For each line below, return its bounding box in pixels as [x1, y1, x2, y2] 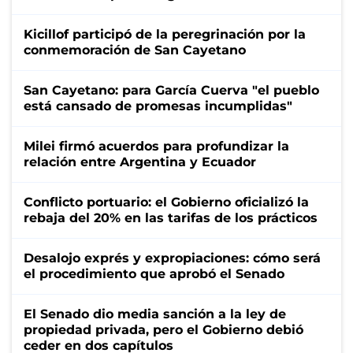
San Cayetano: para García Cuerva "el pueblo [24, 82, 319, 98]
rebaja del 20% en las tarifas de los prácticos [24, 210, 318, 225]
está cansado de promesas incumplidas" [24, 98, 292, 113]
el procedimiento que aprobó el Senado [24, 266, 284, 281]
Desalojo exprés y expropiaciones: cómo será [24, 250, 321, 266]
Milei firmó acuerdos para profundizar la [24, 138, 289, 154]
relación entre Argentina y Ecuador [24, 154, 256, 169]
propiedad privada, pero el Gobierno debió [24, 321, 303, 337]
